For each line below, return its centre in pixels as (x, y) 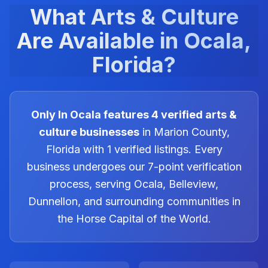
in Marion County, (184, 132)
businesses (108, 132)
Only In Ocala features (91, 115)
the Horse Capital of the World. (134, 219)
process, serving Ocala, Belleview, (134, 184)
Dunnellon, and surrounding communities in (134, 201)
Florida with (76, 149)
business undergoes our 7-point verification (134, 167)
